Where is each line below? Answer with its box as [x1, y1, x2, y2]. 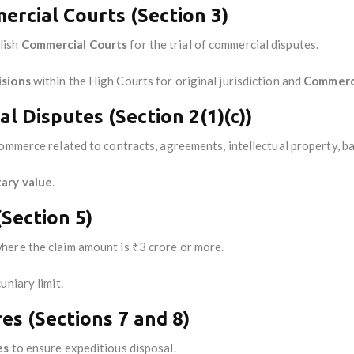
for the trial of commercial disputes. [127, 36, 319, 51]
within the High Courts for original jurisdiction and [30, 73, 304, 88]
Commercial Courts [21, 36, 128, 51]
